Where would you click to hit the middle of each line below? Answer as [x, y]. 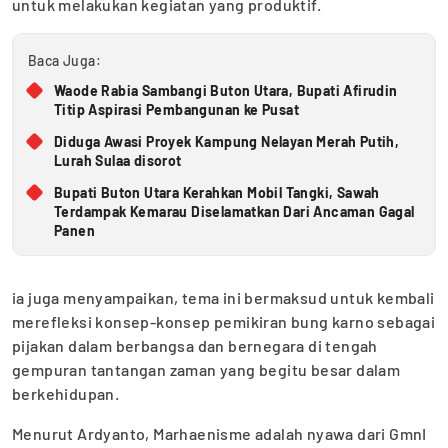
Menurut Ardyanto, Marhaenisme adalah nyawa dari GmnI [219, 433]
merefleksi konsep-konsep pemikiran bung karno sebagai [224, 321]
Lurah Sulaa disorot [118, 160]
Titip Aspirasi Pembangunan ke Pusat [176, 109]
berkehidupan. [66, 393]
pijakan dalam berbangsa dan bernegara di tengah [195, 345]
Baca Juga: [64, 60]
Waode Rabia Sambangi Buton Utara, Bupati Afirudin [226, 90]
